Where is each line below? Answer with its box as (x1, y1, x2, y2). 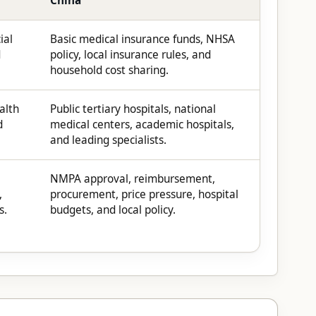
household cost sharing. (50, 62, 169, 78)
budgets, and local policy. (50, 202, 176, 217)
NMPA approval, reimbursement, (50, 171, 215, 186)
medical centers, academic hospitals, (50, 116, 234, 132)
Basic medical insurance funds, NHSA (50, 31, 235, 47)
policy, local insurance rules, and (50, 47, 211, 62)
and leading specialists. (50, 132, 166, 147)
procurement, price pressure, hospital (50, 186, 238, 202)
